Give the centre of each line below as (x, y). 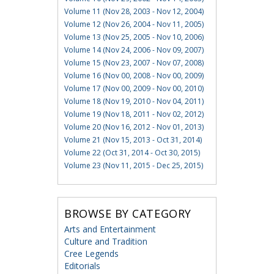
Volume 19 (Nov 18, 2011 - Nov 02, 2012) (134, 114)
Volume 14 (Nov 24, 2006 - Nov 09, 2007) (134, 50)
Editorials (82, 266)
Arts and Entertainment (110, 229)
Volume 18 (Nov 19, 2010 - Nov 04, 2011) (134, 102)
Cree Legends (91, 254)
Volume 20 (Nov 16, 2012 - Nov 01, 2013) (134, 127)
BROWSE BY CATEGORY (128, 214)
